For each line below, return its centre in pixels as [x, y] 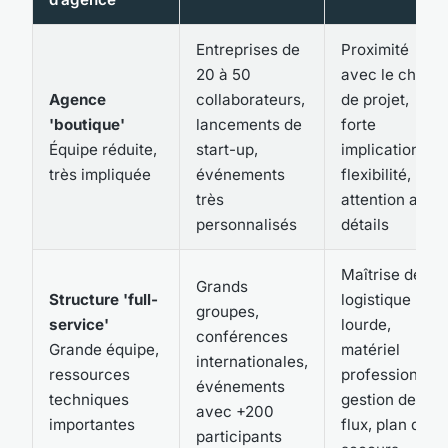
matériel [370, 349]
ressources [89, 374]
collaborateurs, [250, 99]
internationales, [252, 361]
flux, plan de [385, 424]
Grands [222, 286]
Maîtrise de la [390, 274]
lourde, [366, 324]
